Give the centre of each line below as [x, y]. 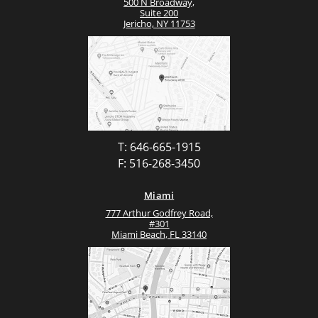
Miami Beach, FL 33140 [159, 235]
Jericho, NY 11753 [159, 23]
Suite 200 [159, 12]
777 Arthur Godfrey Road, [159, 213]
